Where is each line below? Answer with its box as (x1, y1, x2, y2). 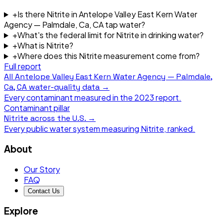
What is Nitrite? (17, 40, 73, 51)
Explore (4, 205, 38, 217)
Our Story (24, 164, 60, 174)
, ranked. (164, 123, 195, 134)
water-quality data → (27, 82, 110, 93)
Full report (4, 61, 41, 72)
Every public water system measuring (4, 123, 141, 134)
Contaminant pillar (4, 103, 70, 113)
